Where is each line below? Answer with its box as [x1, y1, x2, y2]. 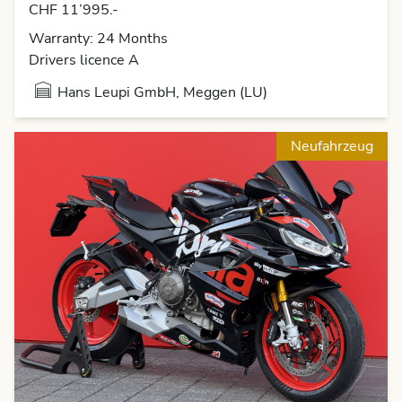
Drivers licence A [29, 50, 139, 71]
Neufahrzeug [291, 136, 373, 157]
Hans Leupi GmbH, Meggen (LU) [57, 83, 267, 103]
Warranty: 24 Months [29, 29, 168, 49]
